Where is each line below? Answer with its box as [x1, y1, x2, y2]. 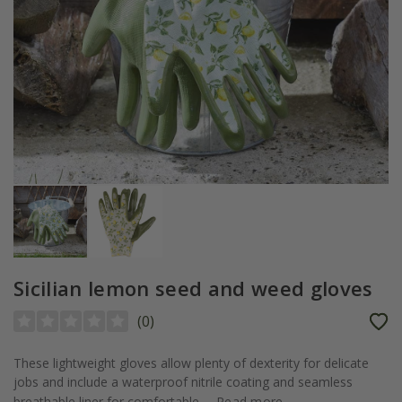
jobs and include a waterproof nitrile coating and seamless [13, 373, 353, 391]
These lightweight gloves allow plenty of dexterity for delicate [13, 354, 369, 372]
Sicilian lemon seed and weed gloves [13, 275, 373, 302]
